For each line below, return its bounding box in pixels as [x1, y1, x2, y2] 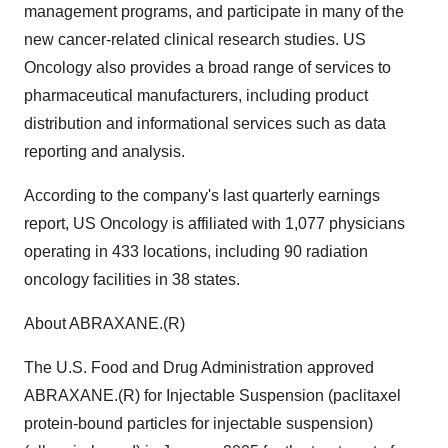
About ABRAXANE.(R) [24, 315, 185, 332]
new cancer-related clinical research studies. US [24, 31, 366, 48]
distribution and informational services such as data [24, 115, 386, 132]
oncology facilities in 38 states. [24, 271, 240, 288]
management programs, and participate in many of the [24, 3, 404, 20]
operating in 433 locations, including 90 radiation [24, 243, 368, 260]
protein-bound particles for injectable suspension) [24, 415, 373, 432]
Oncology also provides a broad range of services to [24, 59, 391, 76]
